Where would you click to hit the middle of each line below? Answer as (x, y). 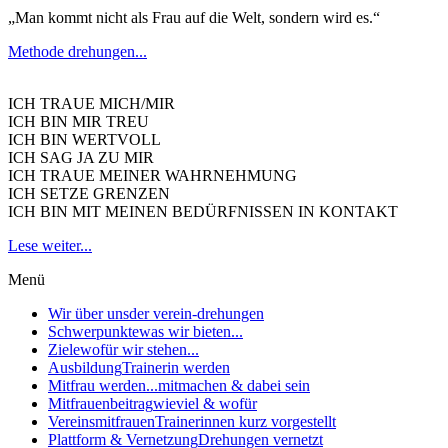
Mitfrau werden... (103, 386)
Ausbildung (85, 368)
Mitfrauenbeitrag (100, 404)
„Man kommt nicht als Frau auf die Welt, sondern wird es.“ (194, 18)
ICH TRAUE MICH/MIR (91, 104)
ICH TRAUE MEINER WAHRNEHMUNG (152, 176)
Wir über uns (88, 314)
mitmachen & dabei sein (234, 386)
